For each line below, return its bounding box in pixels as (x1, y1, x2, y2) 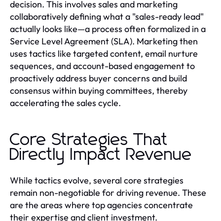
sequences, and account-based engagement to (10, 60, 195, 72)
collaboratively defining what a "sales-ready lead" (10, 11, 204, 23)
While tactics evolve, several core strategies (10, 175, 184, 186)
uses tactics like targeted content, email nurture (10, 48, 198, 60)
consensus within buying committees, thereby (10, 85, 187, 97)
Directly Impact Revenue (10, 147, 192, 164)
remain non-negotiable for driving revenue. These (10, 187, 206, 199)
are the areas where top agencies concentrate (10, 199, 193, 211)
